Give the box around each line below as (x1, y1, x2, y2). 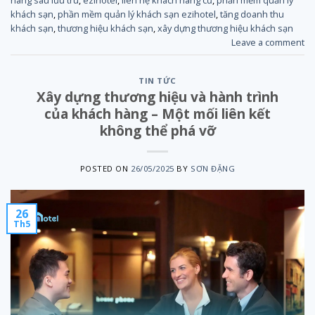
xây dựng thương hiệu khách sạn (157, 21, 293, 34)
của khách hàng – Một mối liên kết (44, 103, 271, 123)
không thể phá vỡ (99, 120, 216, 140)
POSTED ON (79, 162, 131, 174)
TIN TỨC (139, 75, 176, 86)
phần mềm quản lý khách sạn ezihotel (58, 7, 216, 20)
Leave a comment (231, 35, 304, 49)
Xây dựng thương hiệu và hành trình (37, 86, 278, 106)
